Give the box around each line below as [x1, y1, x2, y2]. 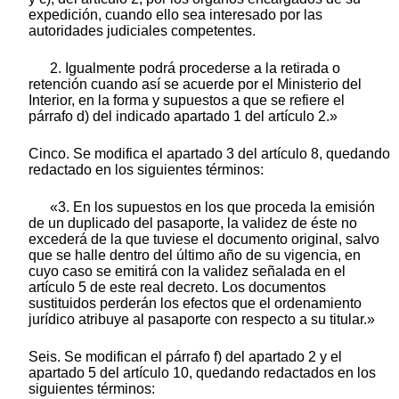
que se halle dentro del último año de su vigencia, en [28, 247, 361, 263]
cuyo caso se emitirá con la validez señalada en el [28, 263, 346, 279]
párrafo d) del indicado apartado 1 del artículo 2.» [28, 108, 338, 124]
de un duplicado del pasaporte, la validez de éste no [28, 215, 357, 231]
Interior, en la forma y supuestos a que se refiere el [28, 92, 345, 108]
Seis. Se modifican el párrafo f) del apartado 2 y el [28, 348, 342, 364]
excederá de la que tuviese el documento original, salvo [28, 231, 379, 247]
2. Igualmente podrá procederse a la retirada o [50, 60, 340, 76]
